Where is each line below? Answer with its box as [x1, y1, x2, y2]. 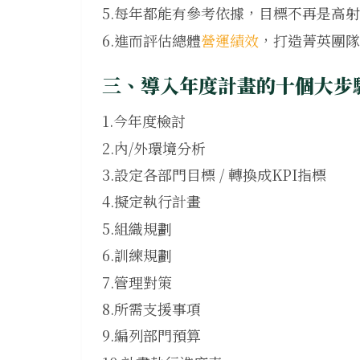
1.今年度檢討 [102, 110, 186, 132]
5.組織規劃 [102, 218, 172, 239]
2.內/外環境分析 [102, 137, 206, 159]
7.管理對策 [102, 271, 172, 292]
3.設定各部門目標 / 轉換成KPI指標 [102, 164, 326, 186]
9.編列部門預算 [102, 325, 201, 346]
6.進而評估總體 [102, 29, 201, 51]
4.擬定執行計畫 [102, 190, 201, 212]
